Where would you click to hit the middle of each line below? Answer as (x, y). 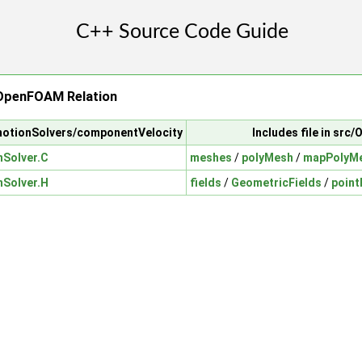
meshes (211, 157)
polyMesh (267, 157)
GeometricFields (276, 182)
